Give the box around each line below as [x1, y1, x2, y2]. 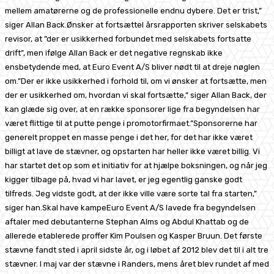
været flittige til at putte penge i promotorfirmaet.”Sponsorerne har [5, 118, 257, 128]
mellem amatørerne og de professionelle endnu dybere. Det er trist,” [5, 6, 262, 15]
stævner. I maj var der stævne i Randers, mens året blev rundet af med [5, 259, 269, 268]
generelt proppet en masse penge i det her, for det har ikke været [5, 132, 253, 142]
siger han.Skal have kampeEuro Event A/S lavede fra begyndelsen [5, 202, 256, 212]
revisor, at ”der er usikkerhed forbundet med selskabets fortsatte [5, 34, 251, 43]
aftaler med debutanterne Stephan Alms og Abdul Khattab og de [5, 217, 249, 226]
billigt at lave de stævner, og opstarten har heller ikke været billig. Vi [5, 146, 260, 156]
